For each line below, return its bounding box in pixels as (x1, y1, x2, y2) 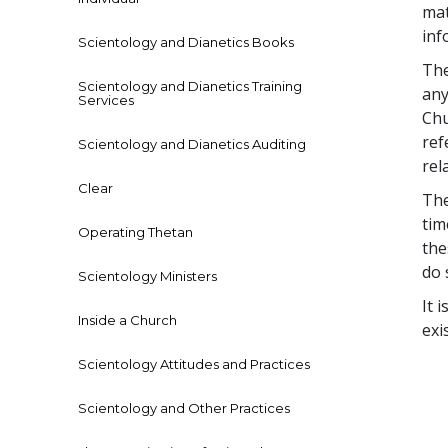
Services (78, 92, 134, 109)
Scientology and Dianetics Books (78, 34, 294, 51)
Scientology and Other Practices (78, 400, 290, 417)
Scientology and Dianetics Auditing (78, 136, 306, 153)
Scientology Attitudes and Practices (78, 356, 310, 373)
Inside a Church (78, 312, 177, 329)
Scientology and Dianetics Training (78, 78, 302, 95)
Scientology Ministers (78, 268, 217, 285)
